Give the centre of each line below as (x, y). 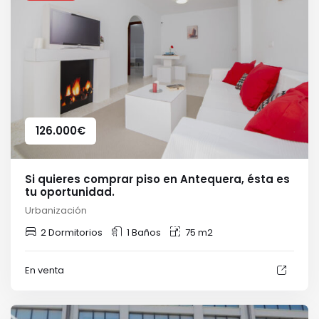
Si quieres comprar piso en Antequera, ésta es (157, 179)
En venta (45, 270)
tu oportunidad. (70, 192)
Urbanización (56, 210)
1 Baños (144, 232)
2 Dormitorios (72, 232)
